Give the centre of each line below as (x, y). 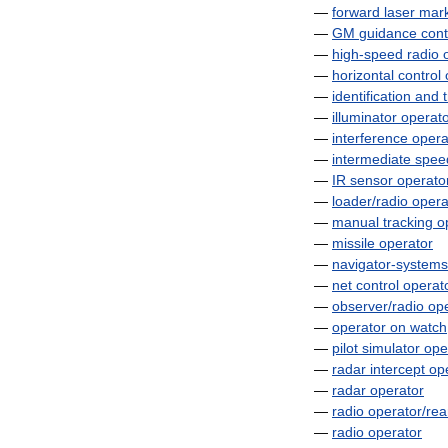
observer (360, 306)
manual (355, 222)
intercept (397, 369)
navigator (361, 264)
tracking (408, 222)
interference (370, 138)
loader (352, 201)
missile (353, 243)
